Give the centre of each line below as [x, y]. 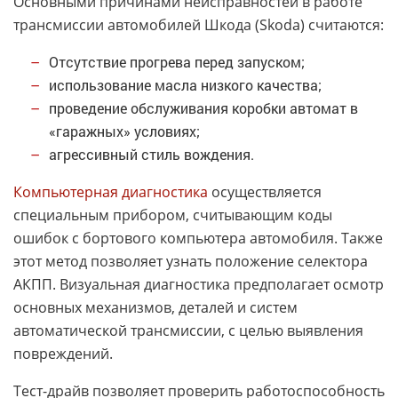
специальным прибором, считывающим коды [173, 215]
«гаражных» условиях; [124, 131]
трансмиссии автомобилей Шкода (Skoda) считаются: [199, 25]
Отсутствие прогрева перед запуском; [177, 62]
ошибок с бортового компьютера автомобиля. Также [198, 238]
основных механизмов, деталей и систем [155, 307]
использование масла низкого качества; [185, 85]
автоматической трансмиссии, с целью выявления [188, 330]
